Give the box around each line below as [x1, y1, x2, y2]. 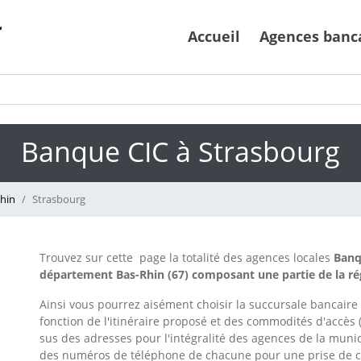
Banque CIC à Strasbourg [21, 133, 340, 171]
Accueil [188, 27, 240, 47]
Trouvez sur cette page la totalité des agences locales [39, 250, 334, 266]
